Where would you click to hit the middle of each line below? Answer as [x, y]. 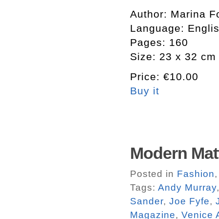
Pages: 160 [159, 42]
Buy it [145, 91]
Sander [147, 201]
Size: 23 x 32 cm [173, 56]
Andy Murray [187, 187]
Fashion [196, 174]
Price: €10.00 [164, 77]
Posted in [153, 174]
